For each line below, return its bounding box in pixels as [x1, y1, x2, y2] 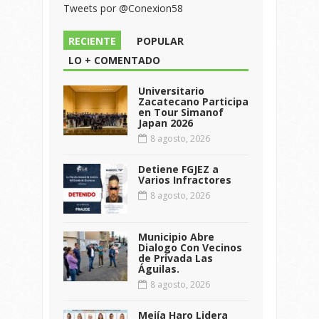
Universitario [138, 83, 204, 98]
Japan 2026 [138, 115, 193, 130]
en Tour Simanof [138, 105, 224, 119]
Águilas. [138, 261, 179, 276]
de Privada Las [138, 251, 213, 265]
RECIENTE [68, 33, 116, 48]
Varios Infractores [138, 172, 231, 187]
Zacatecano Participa [138, 94, 249, 108]
